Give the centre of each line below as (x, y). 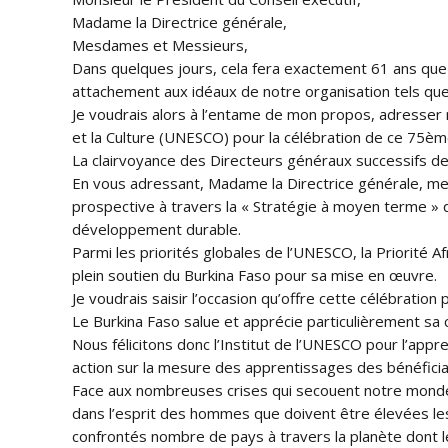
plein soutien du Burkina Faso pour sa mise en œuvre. (254, 275)
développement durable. (156, 229)
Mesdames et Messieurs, (160, 45)
